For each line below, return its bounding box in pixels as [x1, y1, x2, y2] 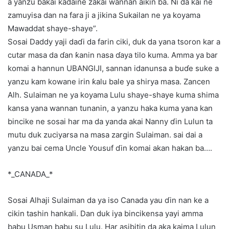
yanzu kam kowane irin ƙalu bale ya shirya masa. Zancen [8, 77, 210, 87]
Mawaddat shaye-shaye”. [8, 24, 98, 34]
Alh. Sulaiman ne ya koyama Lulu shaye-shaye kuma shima [8, 90, 219, 100]
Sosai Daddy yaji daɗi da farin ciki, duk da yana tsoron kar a [8, 37, 220, 47]
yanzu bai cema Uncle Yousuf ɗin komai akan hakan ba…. [8, 143, 212, 153]
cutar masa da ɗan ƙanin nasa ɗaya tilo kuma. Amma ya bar [8, 50, 218, 60]
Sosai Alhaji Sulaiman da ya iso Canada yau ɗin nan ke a [8, 195, 209, 205]
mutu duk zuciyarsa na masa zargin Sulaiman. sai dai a [8, 130, 202, 140]
